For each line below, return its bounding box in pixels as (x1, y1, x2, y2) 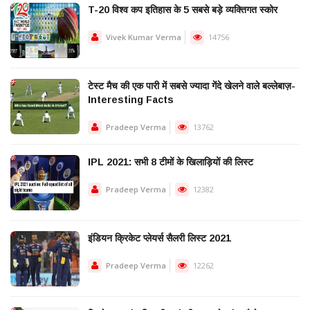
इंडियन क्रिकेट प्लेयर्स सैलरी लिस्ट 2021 (88, 232, 231, 244)
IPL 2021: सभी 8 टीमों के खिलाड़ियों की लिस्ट (88, 156, 253, 168)
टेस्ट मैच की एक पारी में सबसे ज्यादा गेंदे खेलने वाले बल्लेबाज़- (88, 80, 295, 92)
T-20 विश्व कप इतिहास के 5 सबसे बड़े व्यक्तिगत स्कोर (88, 4, 277, 16)
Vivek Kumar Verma (106, 32, 181, 43)
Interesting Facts (88, 94, 174, 106)
